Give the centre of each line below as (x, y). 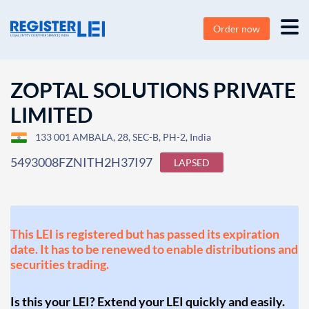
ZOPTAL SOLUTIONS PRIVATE (153, 90)
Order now (237, 29)
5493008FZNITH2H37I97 (81, 162)
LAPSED (192, 162)
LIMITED (51, 114)
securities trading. (60, 264)
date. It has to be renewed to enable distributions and (154, 249)
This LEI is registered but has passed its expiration (145, 234)
